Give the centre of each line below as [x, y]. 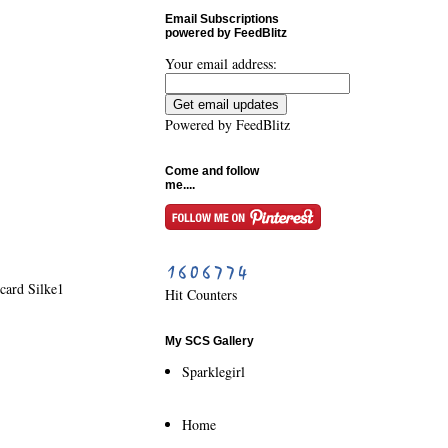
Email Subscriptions [221, 19]
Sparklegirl [213, 371]
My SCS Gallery [209, 341]
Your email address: [220, 63]
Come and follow [211, 171]
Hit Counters [200, 294]
